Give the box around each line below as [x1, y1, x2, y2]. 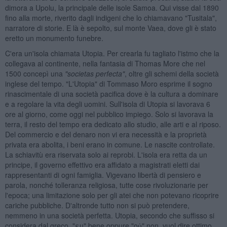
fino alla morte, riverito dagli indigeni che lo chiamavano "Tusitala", [5, 12, 217, 23]
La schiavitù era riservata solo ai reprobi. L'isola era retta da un [5, 149, 207, 160]
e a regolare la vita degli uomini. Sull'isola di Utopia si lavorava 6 [5, 98, 210, 109]
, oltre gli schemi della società [124, 68, 219, 79]
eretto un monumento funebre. [5, 32, 103, 43]
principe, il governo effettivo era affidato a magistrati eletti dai [5, 159, 200, 170]
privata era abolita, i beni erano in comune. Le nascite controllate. [5, 139, 215, 149]
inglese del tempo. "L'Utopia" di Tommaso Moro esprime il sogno [5, 78, 212, 89]
